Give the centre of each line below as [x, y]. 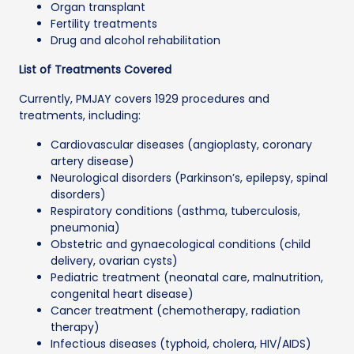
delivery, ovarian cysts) [114, 260]
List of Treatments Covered [95, 69]
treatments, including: [80, 115]
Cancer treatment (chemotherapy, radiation [175, 310]
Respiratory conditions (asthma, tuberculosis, [175, 211]
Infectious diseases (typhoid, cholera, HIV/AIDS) [181, 343]
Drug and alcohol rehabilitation [136, 40]
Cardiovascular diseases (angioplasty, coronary [181, 144]
